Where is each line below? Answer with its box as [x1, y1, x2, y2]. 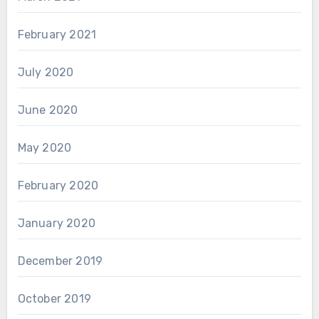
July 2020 [17, 66, 74, 80]
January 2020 [17, 216, 95, 231]
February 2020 [17, 179, 99, 193]
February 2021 [17, 28, 97, 42]
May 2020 [17, 141, 72, 155]
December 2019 [17, 254, 103, 268]
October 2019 [17, 292, 91, 306]
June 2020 [17, 103, 78, 117]
